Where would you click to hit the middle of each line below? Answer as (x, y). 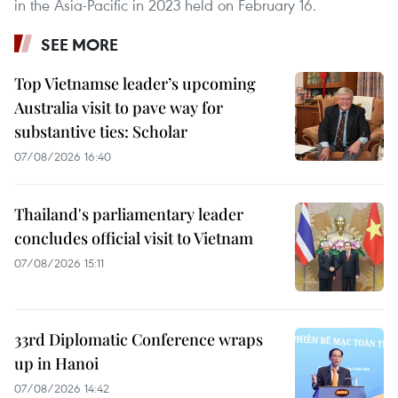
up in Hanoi (56, 363)
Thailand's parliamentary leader (129, 214)
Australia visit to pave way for (119, 107)
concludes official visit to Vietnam (134, 238)
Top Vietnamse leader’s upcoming (135, 83)
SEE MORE (80, 44)
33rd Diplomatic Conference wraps (139, 339)
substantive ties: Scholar (101, 131)
